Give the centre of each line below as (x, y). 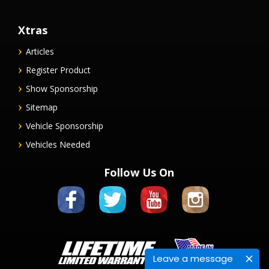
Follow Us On (139, 173)
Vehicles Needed (58, 145)
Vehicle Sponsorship (65, 126)
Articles (40, 52)
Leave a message (193, 258)
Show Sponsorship (62, 89)
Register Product (58, 70)
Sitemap (42, 107)
